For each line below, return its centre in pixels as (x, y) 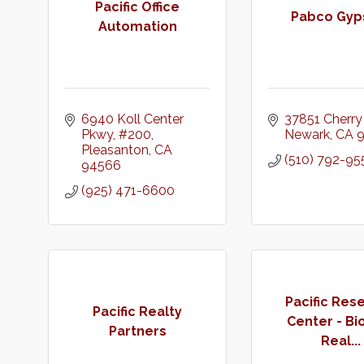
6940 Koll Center (132, 119)
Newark (307, 134)
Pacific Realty (137, 311)
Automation (137, 26)
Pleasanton (115, 150)
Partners (137, 331)
